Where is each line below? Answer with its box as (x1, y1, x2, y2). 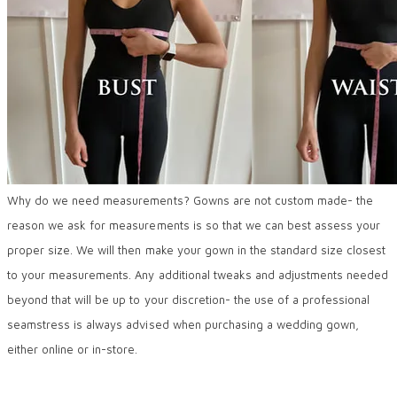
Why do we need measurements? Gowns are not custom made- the (7, 192, 374, 207)
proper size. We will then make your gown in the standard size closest (7, 242, 386, 257)
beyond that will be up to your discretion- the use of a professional (7, 292, 370, 307)
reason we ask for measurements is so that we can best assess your (7, 217, 381, 232)
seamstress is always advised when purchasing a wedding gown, (7, 316, 360, 331)
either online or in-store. (7, 341, 138, 356)
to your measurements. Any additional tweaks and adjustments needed (7, 267, 389, 282)
